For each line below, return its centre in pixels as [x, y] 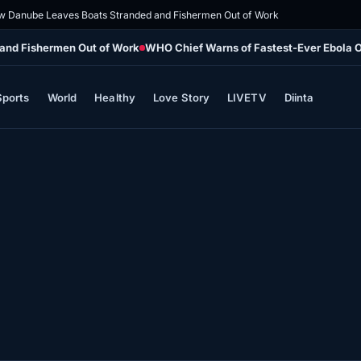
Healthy [115, 97]
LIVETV [247, 97]
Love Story [181, 97]
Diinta [299, 97]
